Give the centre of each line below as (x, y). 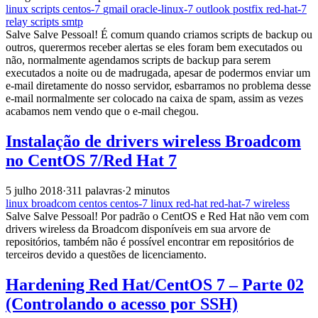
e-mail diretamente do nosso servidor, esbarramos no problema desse (158, 86)
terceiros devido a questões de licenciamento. (106, 255)
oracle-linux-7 (163, 9)
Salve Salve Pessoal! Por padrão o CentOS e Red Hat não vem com (157, 216)
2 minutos (148, 191)
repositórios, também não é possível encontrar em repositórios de (150, 242)
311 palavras (94, 191)
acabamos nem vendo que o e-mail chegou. (102, 111)
